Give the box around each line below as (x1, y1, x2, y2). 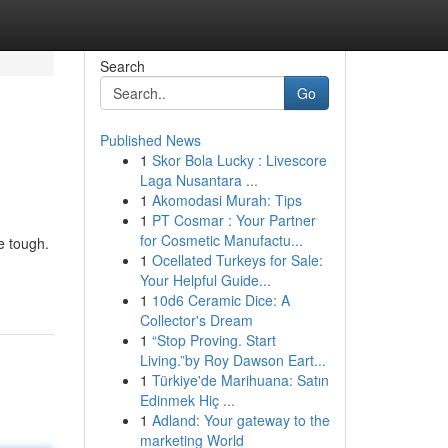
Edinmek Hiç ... (139, 390, 235, 410)
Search (99, 56, 145, 76)
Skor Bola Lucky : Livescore (151, 150, 327, 170)
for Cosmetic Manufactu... (139, 230, 303, 250)
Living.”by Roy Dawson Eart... (139, 350, 326, 370)
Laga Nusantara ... (139, 170, 258, 190)
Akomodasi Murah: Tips (151, 190, 302, 210)
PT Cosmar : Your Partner (151, 210, 316, 230)
